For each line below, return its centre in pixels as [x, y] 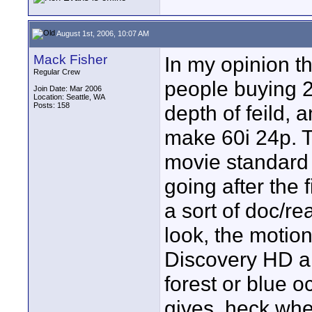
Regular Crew [57, 72]
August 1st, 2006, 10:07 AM [102, 33]
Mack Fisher [70, 60]
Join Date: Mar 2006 [68, 88]
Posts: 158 [52, 105]
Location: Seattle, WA [69, 97]
